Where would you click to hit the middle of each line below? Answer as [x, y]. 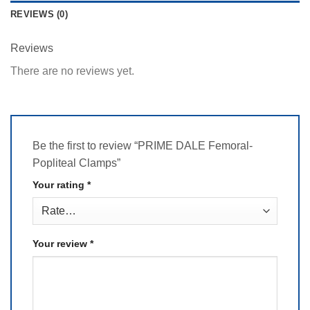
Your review [61, 243]
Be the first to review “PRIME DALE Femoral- [143, 145]
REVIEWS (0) [39, 15]
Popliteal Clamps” [78, 163]
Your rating [60, 184]
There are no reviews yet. [72, 71]
